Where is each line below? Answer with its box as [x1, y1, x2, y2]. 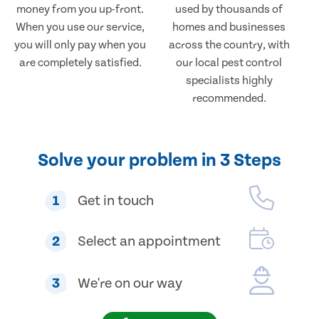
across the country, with [168, 38, 290, 52]
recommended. [192, 92, 266, 105]
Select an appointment [78, 233, 221, 249]
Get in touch [78, 192, 154, 209]
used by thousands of [175, 3, 283, 16]
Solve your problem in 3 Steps [38, 150, 281, 172]
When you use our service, [16, 21, 145, 34]
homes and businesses [172, 21, 286, 34]
